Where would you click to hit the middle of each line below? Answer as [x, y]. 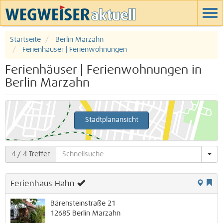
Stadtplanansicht [111, 120]
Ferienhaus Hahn [43, 183]
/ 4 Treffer [33, 154]
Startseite [25, 40]
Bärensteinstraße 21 [83, 203]
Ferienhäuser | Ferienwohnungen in [103, 70]
